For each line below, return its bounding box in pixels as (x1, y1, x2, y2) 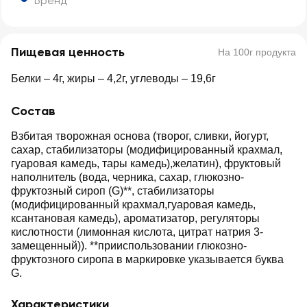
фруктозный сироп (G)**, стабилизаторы (11, 185, 214, 197)
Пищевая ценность (11, 45, 125, 60)
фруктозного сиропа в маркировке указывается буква (11, 254, 284, 265)
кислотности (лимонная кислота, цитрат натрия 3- (11, 226, 263, 238)
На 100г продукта (218, 47, 296, 58)
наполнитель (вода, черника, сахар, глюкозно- (11, 171, 244, 183)
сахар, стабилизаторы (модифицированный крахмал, (11, 144, 282, 156)
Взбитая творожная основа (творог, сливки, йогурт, (11, 130, 269, 142)
